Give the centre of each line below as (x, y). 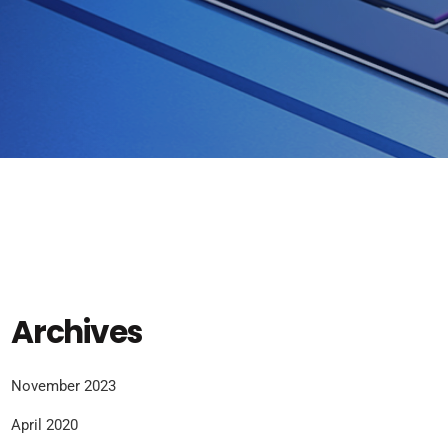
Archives (77, 331)
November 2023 (63, 386)
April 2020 (44, 425)
